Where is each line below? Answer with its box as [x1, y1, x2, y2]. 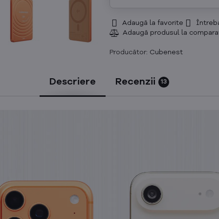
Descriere [49, 77, 96, 87]
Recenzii [115, 77, 156, 87]
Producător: [109, 48, 150, 56]
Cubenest [149, 48, 183, 56]
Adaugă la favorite [122, 19, 183, 26]
